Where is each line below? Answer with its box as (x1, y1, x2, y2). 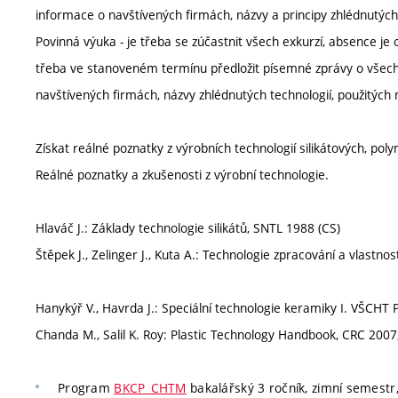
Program (58, 379, 115, 396)
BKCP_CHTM (114, 379, 187, 396)
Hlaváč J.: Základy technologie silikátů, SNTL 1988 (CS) (36, 219, 340, 236)
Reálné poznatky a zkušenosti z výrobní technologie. (36, 166, 329, 183)
